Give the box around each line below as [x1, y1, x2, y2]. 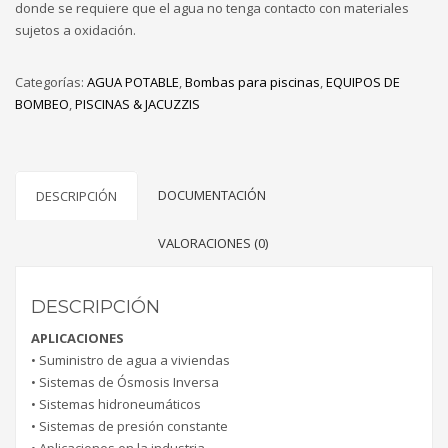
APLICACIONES [31, 329, 124, 348]
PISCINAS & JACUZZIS [75, 95, 200, 114]
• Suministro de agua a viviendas [31, 351, 230, 370]
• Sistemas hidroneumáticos [31, 395, 201, 414]
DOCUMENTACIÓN [158, 186, 266, 205]
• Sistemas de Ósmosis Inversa [31, 373, 219, 392]
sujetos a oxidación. [15, 21, 136, 40]
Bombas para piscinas [185, 73, 320, 92]
